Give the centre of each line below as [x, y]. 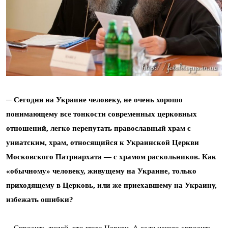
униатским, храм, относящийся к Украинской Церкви [103, 143]
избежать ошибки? [40, 200]
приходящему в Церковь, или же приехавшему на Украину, [111, 186]
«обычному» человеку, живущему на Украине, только [101, 171]
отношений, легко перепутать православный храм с [98, 129]
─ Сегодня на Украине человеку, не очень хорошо [94, 100]
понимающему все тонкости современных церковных [102, 114]
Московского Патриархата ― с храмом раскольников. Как [111, 157]
